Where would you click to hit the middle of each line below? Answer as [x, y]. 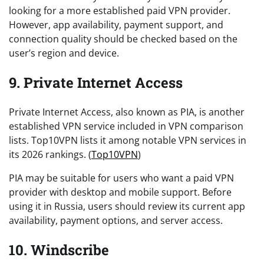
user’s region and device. [64, 53]
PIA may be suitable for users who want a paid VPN [121, 178]
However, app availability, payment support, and [116, 24]
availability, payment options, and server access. [116, 220]
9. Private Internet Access [96, 82]
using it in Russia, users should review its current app [127, 206]
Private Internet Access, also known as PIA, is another [127, 112]
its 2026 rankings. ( [50, 154]
